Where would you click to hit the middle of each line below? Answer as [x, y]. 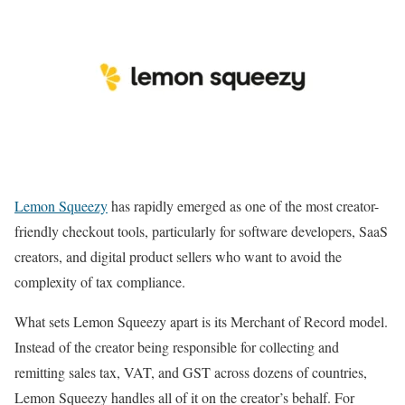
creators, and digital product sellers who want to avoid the [178, 256]
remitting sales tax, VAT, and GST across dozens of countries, [191, 372]
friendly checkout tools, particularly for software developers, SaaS [201, 231]
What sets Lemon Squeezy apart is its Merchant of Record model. [201, 321]
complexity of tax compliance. [100, 281]
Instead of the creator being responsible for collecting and [177, 346]
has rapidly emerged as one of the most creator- [243, 205]
